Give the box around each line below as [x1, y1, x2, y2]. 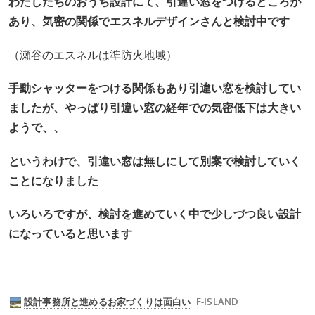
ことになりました [8, 174, 98, 187]
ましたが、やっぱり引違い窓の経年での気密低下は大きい [8, 102, 301, 115]
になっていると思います [8, 228, 132, 240]
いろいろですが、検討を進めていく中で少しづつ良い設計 [8, 208, 301, 221]
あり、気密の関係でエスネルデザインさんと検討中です [8, 15, 290, 28]
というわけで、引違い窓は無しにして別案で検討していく [8, 155, 301, 167]
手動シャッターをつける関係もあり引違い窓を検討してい [8, 82, 301, 95]
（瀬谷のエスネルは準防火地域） [8, 49, 177, 61]
